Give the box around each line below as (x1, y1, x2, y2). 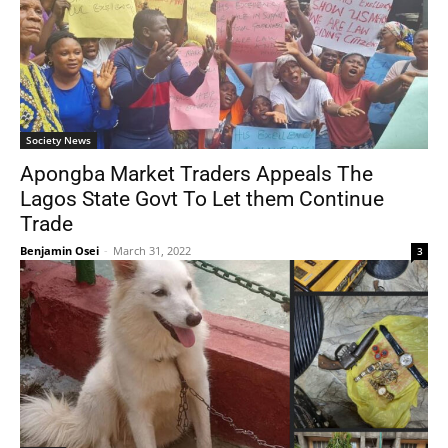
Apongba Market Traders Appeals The (20, 162, 373, 186)
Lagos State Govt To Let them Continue (20, 187, 384, 211)
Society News (26, 133, 91, 147)
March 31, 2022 (113, 243, 191, 258)
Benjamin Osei (20, 243, 99, 258)
